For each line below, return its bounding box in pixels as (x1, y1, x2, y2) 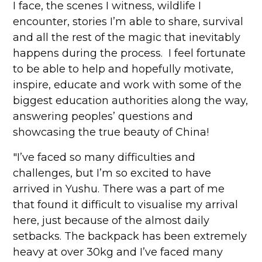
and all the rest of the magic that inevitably (13, 31, 241, 44)
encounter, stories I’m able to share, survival (13, 15, 244, 28)
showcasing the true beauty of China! (13, 126, 209, 139)
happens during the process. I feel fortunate (13, 47, 246, 60)
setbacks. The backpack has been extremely (13, 230, 247, 243)
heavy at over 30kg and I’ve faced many (13, 246, 223, 258)
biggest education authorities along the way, (13, 94, 249, 107)
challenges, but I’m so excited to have (13, 167, 212, 180)
